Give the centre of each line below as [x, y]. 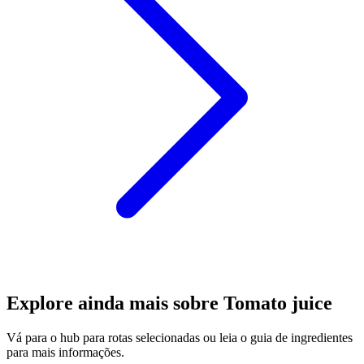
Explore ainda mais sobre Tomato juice [169, 303]
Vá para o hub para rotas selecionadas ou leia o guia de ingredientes [180, 338]
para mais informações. [65, 353]
